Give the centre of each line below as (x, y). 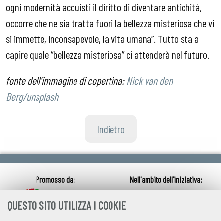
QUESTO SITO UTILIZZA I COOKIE (67, 205)
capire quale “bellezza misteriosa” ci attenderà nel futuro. (110, 54)
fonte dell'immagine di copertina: (66, 81)
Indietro (110, 129)
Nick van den (149, 81)
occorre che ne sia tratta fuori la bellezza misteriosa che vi (110, 22)
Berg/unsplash (32, 96)
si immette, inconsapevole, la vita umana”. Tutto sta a (102, 38)
